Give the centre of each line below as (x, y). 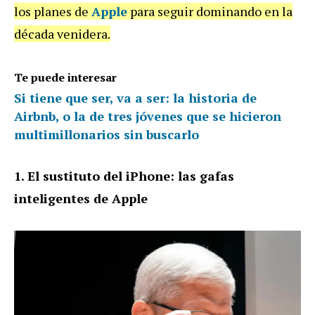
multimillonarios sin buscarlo (107, 134)
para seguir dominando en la (210, 11)
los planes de (53, 11)
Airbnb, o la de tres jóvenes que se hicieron (148, 116)
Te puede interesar (65, 77)
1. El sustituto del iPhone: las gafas (124, 175)
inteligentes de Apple (81, 198)
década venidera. (62, 33)
